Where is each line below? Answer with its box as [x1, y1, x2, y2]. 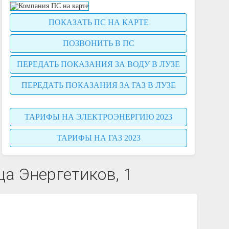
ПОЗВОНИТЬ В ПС [62, 39, 134, 48]
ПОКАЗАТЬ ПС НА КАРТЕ [48, 18, 149, 27]
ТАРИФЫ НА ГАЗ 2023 [56, 133, 141, 142]
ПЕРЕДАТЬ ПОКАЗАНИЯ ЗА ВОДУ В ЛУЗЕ [17, 60, 180, 68]
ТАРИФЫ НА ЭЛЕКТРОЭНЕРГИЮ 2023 [25, 112, 173, 121]
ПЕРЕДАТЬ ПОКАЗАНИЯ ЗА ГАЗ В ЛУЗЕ [21, 81, 176, 89]
